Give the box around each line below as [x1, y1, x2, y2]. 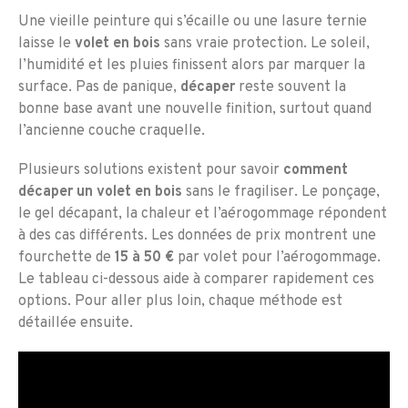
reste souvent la [235, 78, 346, 97]
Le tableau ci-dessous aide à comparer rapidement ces [18, 270, 374, 290]
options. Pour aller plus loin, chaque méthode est [18, 292, 342, 311]
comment [283, 161, 348, 180]
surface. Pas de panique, [18, 78, 180, 97]
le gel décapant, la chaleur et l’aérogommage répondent [18, 205, 387, 224]
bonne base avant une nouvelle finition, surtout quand [18, 100, 372, 118]
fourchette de [18, 249, 115, 268]
